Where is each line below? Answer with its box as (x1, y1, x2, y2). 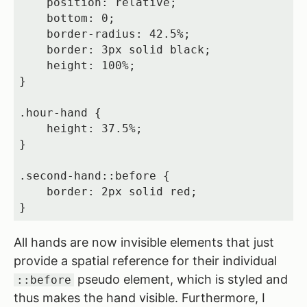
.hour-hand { (19, 106, 101, 120)
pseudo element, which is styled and (73, 272, 288, 286)
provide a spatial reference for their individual (14, 254, 277, 268)
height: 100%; (19, 59, 47, 73)
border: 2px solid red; (19, 185, 47, 199)
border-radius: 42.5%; (19, 27, 47, 41)
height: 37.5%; (19, 122, 47, 136)
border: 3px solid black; (19, 43, 47, 57)
